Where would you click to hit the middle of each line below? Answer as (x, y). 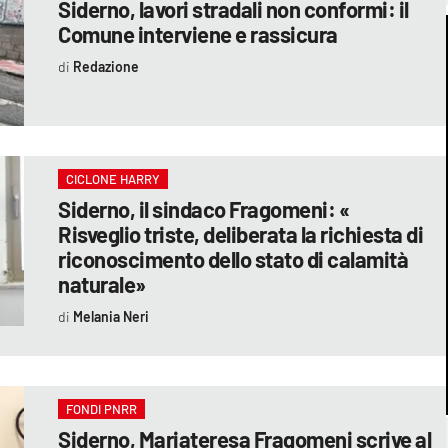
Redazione (105, 66)
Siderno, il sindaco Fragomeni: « (204, 208)
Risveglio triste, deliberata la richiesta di (241, 233)
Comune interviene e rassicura (198, 33)
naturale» (102, 283)
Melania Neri (110, 316)
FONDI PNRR (102, 408)
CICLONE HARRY (113, 178)
